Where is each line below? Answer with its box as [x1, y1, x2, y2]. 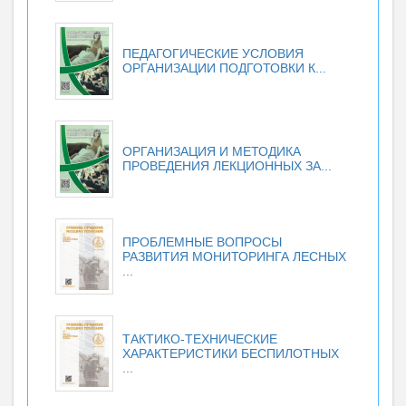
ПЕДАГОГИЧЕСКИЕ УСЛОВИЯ [122, 45, 304, 61]
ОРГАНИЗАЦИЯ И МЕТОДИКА [122, 143, 301, 159]
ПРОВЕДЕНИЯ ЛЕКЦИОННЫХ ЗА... [122, 158, 332, 173]
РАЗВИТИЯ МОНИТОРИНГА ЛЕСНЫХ [122, 249, 346, 265]
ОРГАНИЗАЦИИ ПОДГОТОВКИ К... [122, 60, 326, 75]
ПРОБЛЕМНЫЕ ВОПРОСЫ [122, 235, 282, 250]
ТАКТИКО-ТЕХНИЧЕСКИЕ [122, 332, 277, 347]
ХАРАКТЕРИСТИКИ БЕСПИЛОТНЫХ [122, 346, 339, 362]
